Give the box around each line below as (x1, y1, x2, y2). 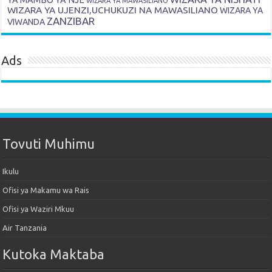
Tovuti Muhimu (2, 136, 95, 152)
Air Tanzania (2, 223, 47, 233)
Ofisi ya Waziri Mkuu (2, 205, 75, 214)
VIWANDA (7, 17, 46, 27)
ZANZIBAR (47, 15, 95, 27)
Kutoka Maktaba (2, 246, 105, 262)
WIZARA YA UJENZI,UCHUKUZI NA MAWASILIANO (7, 5, 219, 16)
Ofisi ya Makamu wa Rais (2, 186, 90, 195)
